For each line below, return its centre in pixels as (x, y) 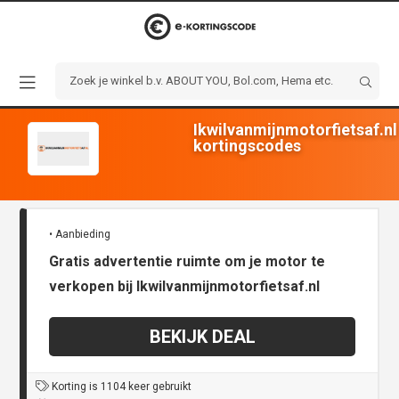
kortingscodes (247, 145)
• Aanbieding (80, 235)
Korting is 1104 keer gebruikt (121, 387)
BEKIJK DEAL (202, 337)
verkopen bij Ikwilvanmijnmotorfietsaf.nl (185, 287)
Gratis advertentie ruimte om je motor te (187, 262)
